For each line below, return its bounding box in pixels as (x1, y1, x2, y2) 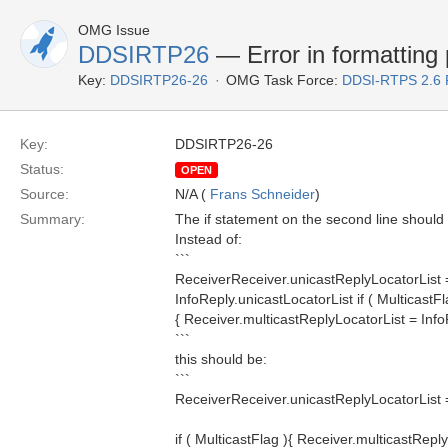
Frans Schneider (210, 186, 315, 202)
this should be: (175, 351, 267, 367)
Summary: (20, 211, 85, 227)
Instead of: (175, 231, 242, 247)
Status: (20, 161, 64, 177)
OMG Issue (78, 22, 150, 38)
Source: (20, 186, 69, 202)
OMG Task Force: (226, 72, 338, 88)
